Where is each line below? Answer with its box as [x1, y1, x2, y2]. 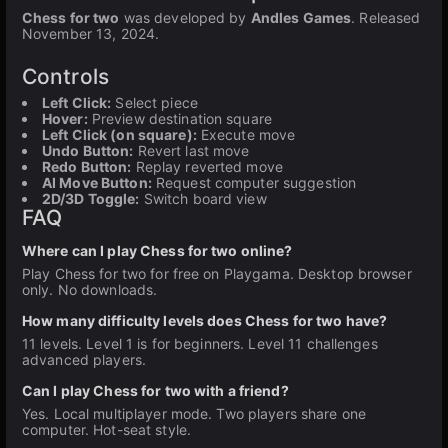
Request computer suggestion [151, 174, 357, 191]
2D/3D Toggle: [42, 190, 140, 207]
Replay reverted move [131, 158, 283, 175]
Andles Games [250, 9, 352, 26]
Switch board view [139, 190, 267, 207]
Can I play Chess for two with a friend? [22, 382, 289, 399]
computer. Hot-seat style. [22, 421, 191, 438]
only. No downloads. [22, 281, 158, 298]
